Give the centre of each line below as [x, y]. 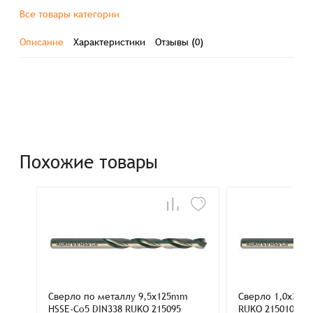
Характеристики [110, 42]
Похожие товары [89, 162]
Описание [42, 42]
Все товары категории [70, 14]
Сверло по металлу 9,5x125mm [118, 296]
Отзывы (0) [180, 42]
